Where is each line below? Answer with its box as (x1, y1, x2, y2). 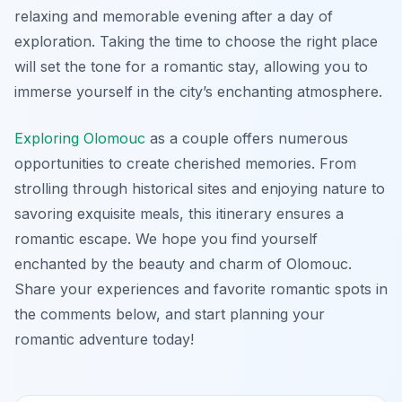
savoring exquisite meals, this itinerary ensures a (14, 204, 344, 223)
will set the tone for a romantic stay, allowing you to (14, 57, 368, 75)
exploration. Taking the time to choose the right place (14, 31, 378, 50)
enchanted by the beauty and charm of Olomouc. (14, 254, 352, 273)
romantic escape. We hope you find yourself (14, 229, 318, 248)
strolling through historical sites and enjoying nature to (14, 179, 385, 197)
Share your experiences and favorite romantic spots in (14, 279, 388, 298)
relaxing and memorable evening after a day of (14, 6, 333, 25)
